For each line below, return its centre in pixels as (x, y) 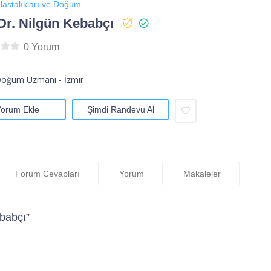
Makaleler (202, 173)
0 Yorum (41, 47)
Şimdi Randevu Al (120, 110)
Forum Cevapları (47, 173)
